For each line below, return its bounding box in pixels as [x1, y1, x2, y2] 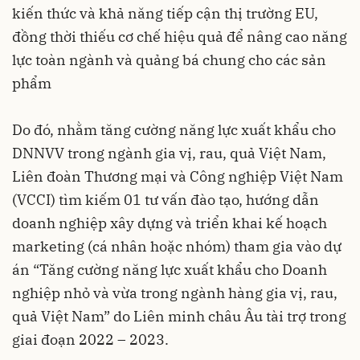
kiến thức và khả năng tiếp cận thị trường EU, [12, 4, 318, 23]
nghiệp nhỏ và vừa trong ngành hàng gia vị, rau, [12, 284, 337, 303]
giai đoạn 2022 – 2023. [12, 330, 169, 350]
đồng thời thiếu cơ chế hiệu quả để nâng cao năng [12, 27, 347, 47]
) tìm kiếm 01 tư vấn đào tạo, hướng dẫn [51, 190, 319, 210]
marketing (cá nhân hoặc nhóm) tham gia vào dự [12, 237, 342, 256]
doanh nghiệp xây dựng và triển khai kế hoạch [12, 214, 327, 233]
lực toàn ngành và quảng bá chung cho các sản [12, 51, 326, 70]
